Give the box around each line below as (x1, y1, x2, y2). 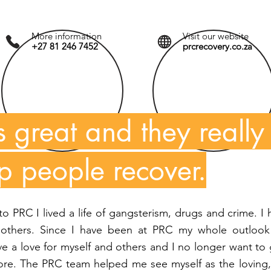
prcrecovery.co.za (183, 41, 252, 52)
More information (31, 30, 102, 42)
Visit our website (183, 30, 249, 42)
